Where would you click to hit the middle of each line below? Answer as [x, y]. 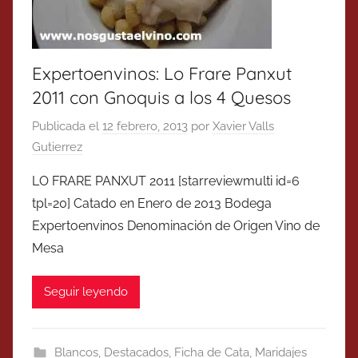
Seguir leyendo [86, 292]
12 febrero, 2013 [145, 126]
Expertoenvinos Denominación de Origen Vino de [176, 225]
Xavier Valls [243, 126]
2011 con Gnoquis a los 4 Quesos [161, 98]
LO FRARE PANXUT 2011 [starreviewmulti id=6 [166, 181]
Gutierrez [57, 147]
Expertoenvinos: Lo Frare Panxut [162, 74]
